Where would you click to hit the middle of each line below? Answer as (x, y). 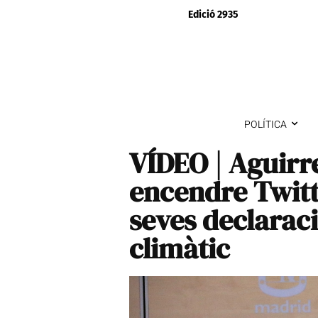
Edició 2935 (213, 15)
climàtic (180, 248)
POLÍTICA (265, 124)
